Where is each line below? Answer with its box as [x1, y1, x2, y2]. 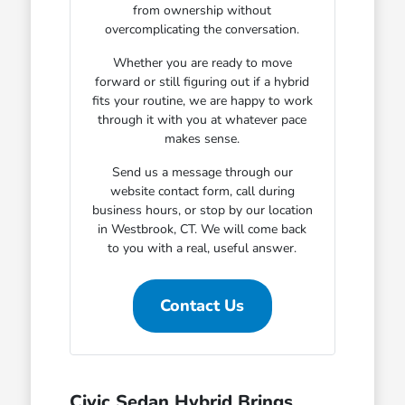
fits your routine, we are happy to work [91, 91, 313, 109]
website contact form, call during [109, 182, 295, 200]
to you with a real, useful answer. [108, 239, 297, 257]
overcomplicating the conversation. [105, 20, 300, 38]
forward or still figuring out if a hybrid [95, 72, 310, 90]
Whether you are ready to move [112, 53, 292, 71]
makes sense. [165, 129, 240, 147]
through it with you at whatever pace [98, 110, 307, 128]
